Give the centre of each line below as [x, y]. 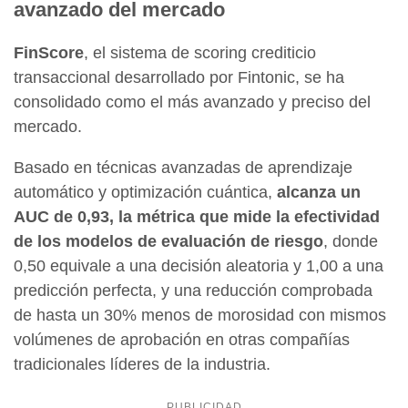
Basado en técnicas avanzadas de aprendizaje [183, 168]
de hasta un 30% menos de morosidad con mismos [200, 316]
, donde [351, 242]
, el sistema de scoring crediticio [200, 53]
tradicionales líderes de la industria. [142, 365]
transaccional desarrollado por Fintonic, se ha [179, 78]
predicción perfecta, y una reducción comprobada [193, 291]
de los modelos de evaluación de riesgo [168, 242]
